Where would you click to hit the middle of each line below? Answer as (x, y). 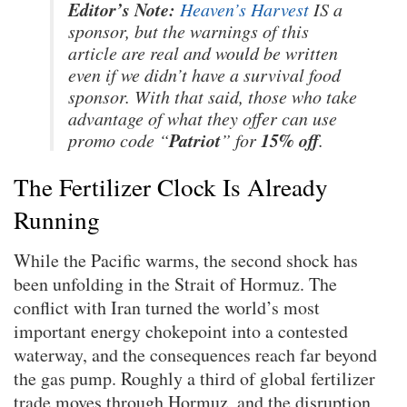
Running (57, 220)
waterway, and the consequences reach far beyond (195, 354)
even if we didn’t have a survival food (204, 74)
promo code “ (119, 139)
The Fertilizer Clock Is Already (171, 187)
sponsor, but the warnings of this (189, 30)
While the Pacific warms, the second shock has (186, 260)
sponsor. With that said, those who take (213, 96)
